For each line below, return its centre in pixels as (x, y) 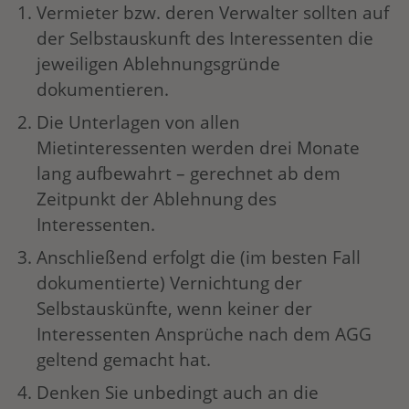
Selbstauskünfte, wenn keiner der (174, 309)
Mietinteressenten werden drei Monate (198, 148)
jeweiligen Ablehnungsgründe (158, 64)
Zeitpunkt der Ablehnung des (157, 199)
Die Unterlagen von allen (138, 122)
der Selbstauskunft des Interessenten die (205, 38)
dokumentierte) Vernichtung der (169, 283)
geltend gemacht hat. (124, 360)
